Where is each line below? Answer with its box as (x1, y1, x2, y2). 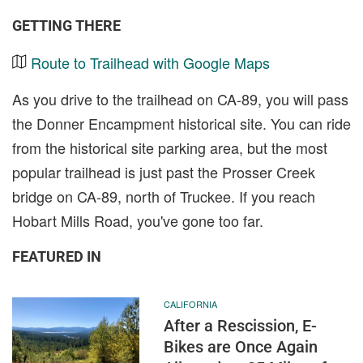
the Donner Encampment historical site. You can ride (12, 113, 351, 135)
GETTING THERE (12, 17, 121, 35)
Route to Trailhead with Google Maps (31, 52, 270, 74)
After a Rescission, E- (163, 316, 317, 336)
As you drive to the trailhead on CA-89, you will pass (12, 88, 348, 110)
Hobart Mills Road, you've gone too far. (12, 210, 263, 232)
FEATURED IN (12, 248, 101, 266)
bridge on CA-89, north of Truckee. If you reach (12, 186, 315, 207)
